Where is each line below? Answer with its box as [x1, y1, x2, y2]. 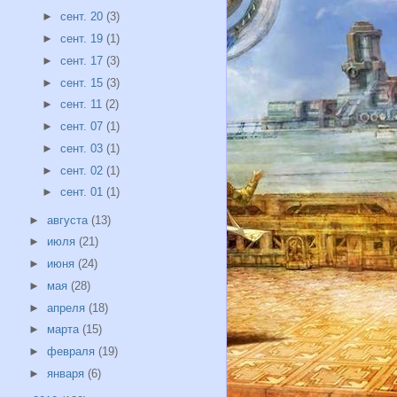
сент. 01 [60, 185, 107, 199]
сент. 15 [60, 75, 107, 90]
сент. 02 [60, 163, 107, 177]
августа [46, 213, 91, 227]
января [46, 366, 88, 380]
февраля [46, 345, 98, 359]
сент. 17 [60, 53, 107, 67]
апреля [46, 300, 89, 315]
